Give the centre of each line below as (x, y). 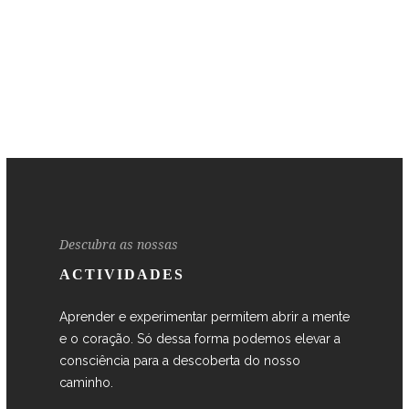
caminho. (86, 382)
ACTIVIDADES (121, 274)
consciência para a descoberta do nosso (179, 360)
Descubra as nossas (118, 244)
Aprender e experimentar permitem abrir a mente (204, 316)
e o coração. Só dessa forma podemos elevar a (199, 338)
